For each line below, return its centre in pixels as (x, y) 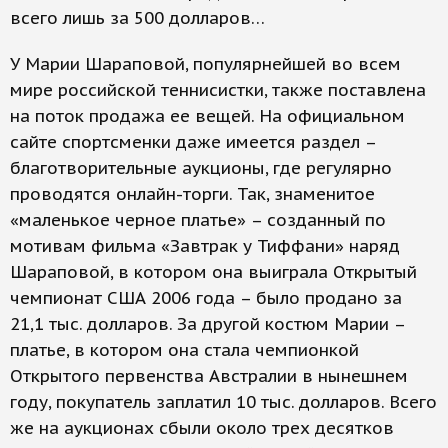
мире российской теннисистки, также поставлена (218, 90)
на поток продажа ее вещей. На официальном (207, 116)
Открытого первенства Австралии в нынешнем (209, 376)
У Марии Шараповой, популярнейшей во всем (205, 64)
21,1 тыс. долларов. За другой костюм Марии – (207, 324)
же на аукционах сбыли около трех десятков (202, 428)
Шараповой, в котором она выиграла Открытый (213, 272)
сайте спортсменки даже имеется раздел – (193, 142)
